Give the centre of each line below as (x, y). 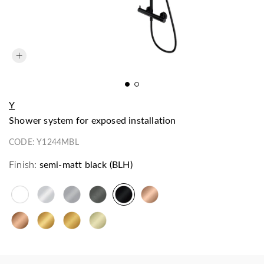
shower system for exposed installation (95, 120)
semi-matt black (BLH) (86, 164)
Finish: (23, 164)
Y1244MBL (58, 142)
